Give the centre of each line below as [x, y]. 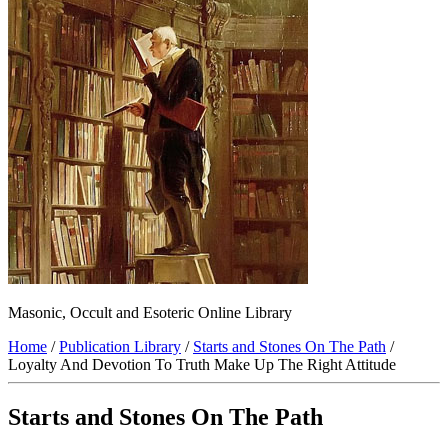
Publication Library [120, 347]
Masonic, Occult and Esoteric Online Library [150, 313]
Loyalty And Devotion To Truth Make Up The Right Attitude [202, 365]
